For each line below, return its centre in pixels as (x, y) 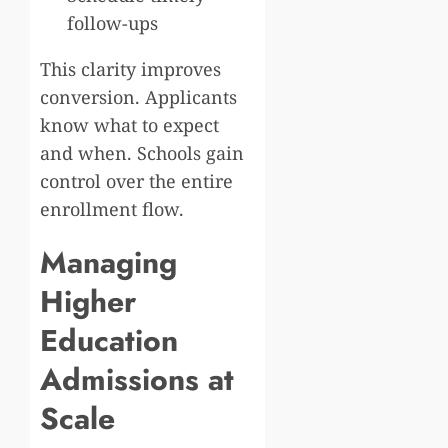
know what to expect (129, 124)
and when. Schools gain (142, 152)
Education (109, 340)
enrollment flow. (112, 208)
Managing (108, 262)
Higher (88, 301)
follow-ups (112, 22)
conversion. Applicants (138, 96)
